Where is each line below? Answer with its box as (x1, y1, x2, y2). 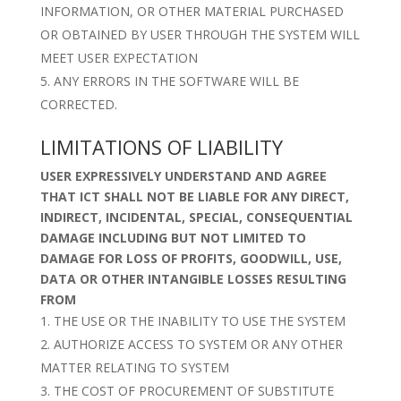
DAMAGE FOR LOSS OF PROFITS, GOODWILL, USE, (39, 250, 342, 267)
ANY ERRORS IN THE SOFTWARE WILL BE (53, 73, 299, 90)
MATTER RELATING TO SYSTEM (39, 359, 229, 376)
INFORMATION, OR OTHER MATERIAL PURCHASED (39, 3, 344, 20)
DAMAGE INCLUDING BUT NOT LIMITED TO (39, 229, 306, 246)
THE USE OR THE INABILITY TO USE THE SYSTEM (53, 312, 346, 329)
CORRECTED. (39, 96, 117, 113)
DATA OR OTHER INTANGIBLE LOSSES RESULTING (39, 270, 346, 287)
